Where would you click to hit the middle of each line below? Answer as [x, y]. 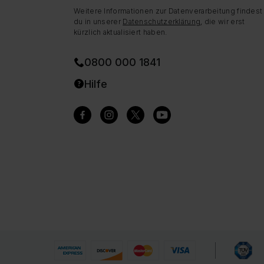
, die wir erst [223, 22]
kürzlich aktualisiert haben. [121, 32]
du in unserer [98, 22]
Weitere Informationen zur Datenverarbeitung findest [168, 11]
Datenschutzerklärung [162, 22]
